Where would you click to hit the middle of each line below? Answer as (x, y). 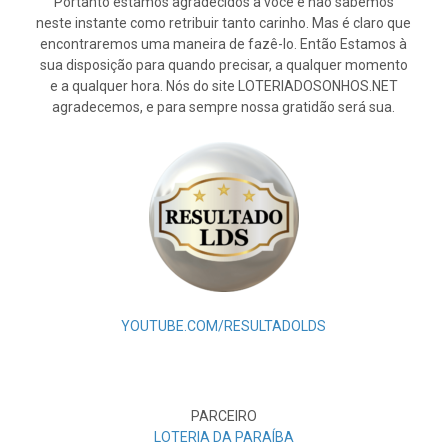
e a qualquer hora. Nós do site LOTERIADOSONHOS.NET (223, 86)
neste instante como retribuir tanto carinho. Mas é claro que (224, 23)
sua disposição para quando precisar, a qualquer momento (223, 65)
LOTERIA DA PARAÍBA (223, 437)
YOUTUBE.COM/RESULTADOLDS (224, 326)
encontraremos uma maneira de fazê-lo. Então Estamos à (224, 44)
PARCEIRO (223, 416)
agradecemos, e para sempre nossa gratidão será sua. (224, 107)
